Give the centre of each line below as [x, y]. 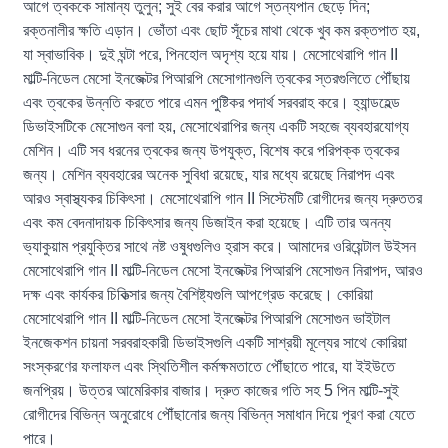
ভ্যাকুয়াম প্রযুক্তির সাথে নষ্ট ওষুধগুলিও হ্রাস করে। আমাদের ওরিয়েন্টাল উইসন [220, 246]
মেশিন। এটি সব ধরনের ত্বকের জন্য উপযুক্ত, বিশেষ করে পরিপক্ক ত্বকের [211, 150]
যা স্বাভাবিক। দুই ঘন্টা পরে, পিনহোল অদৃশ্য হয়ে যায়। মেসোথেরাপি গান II [211, 54]
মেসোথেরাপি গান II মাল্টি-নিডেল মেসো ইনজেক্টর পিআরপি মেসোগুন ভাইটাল [207, 318]
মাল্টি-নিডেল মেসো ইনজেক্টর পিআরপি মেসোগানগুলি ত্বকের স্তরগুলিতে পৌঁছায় [217, 78]
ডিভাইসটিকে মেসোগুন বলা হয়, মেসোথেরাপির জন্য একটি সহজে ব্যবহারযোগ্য [216, 126]
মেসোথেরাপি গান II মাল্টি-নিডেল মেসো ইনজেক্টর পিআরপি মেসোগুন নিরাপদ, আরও [223, 270]
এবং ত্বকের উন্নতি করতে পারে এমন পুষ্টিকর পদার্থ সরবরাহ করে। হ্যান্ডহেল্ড [212, 102]
